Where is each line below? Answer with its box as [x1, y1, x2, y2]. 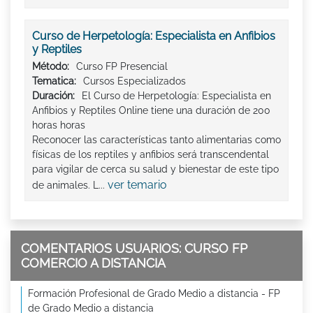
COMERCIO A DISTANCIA [21, 256, 166, 271]
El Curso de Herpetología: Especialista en [82, 90, 271, 102]
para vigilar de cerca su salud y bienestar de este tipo [32, 163, 279, 175]
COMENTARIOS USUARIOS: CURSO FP [21, 241, 247, 256]
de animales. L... [32, 180, 108, 191]
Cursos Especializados [83, 75, 186, 87]
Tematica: [32, 75, 76, 87]
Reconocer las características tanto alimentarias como [32, 134, 281, 146]
